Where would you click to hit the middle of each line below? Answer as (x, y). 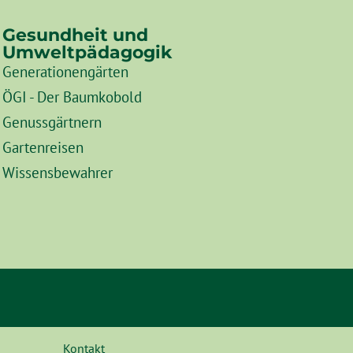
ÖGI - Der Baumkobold (72, 97)
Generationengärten (65, 72)
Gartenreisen (43, 147)
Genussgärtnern (52, 122)
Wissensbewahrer (57, 173)
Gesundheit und (75, 35)
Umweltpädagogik (87, 52)
